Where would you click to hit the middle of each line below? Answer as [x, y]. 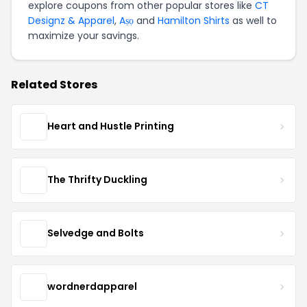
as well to [253, 20]
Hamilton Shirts [194, 20]
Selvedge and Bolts [96, 233]
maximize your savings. [84, 35]
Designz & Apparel [71, 20]
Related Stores [54, 84]
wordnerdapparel [92, 287]
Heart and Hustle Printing [111, 126]
